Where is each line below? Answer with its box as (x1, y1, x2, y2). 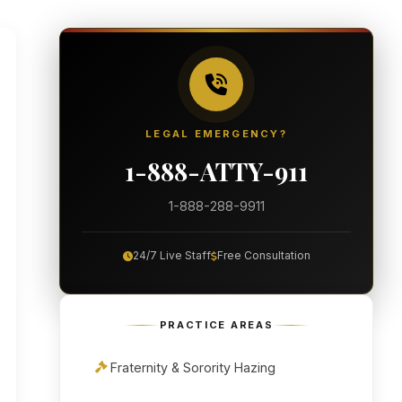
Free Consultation (216, 249, 310, 263)
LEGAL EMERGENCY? (145, 127, 287, 141)
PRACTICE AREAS (159, 319, 274, 332)
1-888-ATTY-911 (125, 154, 308, 188)
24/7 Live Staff (132, 249, 211, 263)
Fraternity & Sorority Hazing (110, 359, 275, 375)
